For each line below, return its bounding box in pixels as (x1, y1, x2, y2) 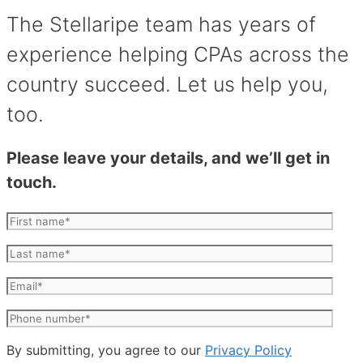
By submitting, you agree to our (6, 342, 205, 359)
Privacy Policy (205, 342, 292, 359)
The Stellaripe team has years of (6, 11, 316, 36)
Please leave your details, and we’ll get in (6, 148, 330, 169)
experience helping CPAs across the (6, 41, 349, 66)
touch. (6, 173, 57, 193)
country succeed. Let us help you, (6, 71, 328, 96)
